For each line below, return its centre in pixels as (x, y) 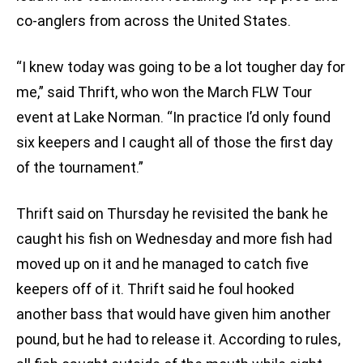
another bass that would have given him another (173, 314)
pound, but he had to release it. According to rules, (178, 340)
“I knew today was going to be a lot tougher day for (181, 67)
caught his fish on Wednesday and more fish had (174, 239)
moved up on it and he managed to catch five (162, 264)
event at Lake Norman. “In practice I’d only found (173, 117)
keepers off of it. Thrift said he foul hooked (155, 289)
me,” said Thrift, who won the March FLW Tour (164, 92)
